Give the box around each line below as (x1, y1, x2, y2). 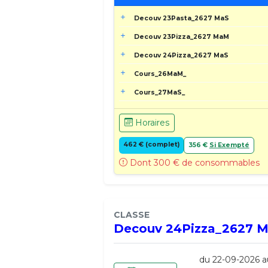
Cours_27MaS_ (134, 88, 185, 96)
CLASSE (114, 209, 150, 220)
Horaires (133, 117, 170, 128)
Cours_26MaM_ (134, 69, 187, 78)
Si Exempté (209, 141, 249, 149)
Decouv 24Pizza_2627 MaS (134, 51, 229, 59)
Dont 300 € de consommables (127, 157, 260, 168)
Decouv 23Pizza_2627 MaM (134, 32, 230, 41)
